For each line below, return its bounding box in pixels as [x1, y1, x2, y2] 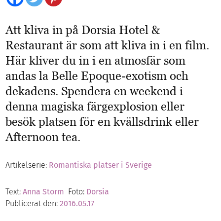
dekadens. [5, 84, 62, 99]
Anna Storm [23, 187, 65, 197]
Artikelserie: [5, 160, 49, 170]
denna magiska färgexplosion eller [5, 99, 185, 114]
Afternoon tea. [5, 130, 81, 145]
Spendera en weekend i [61, 84, 184, 99]
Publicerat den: [5, 199, 58, 209]
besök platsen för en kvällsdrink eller [5, 114, 199, 129]
